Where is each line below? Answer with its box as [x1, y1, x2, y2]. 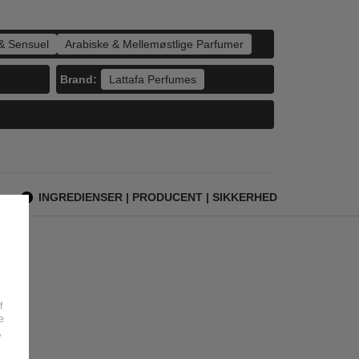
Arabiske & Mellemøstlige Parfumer [64, 38, 244, 50]
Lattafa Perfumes [108, 73, 196, 86]
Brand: [59, 72, 97, 86]
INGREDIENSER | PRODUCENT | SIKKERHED [38, 191, 277, 204]
